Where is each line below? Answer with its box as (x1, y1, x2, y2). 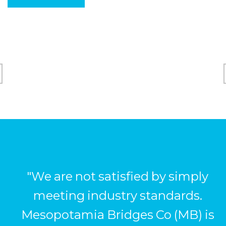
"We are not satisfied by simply (27, 168, 208, 184)
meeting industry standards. (33, 188, 202, 203)
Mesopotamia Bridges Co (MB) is (21, 207, 214, 222)
